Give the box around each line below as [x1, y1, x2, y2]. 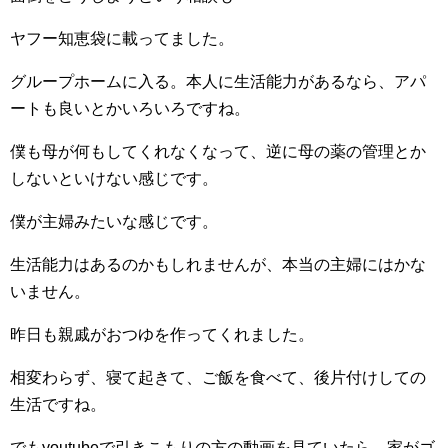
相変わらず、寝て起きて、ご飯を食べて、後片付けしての [10, 369, 426, 387]
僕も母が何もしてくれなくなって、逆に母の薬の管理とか [10, 143, 426, 161]
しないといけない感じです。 [10, 170, 218, 188]
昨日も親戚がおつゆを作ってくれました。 [10, 326, 314, 344]
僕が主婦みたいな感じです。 [10, 213, 218, 231]
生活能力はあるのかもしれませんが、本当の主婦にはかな [10, 256, 426, 274]
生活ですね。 [10, 396, 106, 414]
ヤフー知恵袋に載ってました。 [10, 30, 234, 48]
